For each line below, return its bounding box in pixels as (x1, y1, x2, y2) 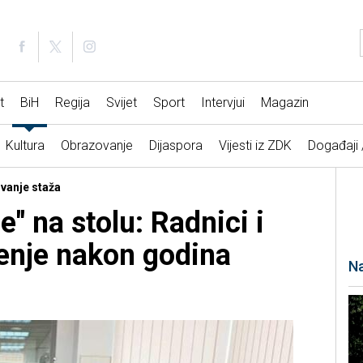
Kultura (5, 138, 45, 154)
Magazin (260, 95, 309, 111)
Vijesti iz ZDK (218, 138, 292, 154)
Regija (54, 95, 90, 111)
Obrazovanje (60, 138, 133, 154)
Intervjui (200, 95, 245, 111)
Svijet (105, 95, 137, 111)
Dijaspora (148, 138, 203, 154)
